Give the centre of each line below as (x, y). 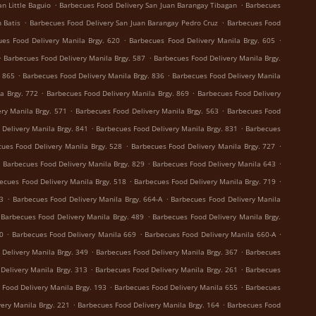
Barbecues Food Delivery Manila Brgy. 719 (205, 181)
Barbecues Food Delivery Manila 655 (176, 287)
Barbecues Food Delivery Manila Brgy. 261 (166, 269)
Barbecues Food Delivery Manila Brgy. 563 (147, 111)
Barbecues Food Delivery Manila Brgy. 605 (202, 40)
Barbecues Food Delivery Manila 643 (214, 164)
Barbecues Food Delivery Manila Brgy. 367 (167, 252)
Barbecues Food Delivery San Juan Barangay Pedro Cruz (124, 23)
